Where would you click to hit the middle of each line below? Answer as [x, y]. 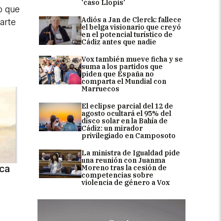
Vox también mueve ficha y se [132, 59]
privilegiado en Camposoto [129, 135]
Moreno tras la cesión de [124, 167]
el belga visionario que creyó [131, 27]
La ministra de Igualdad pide [131, 153]
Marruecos [100, 89]
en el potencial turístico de [127, 34]
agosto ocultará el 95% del [126, 113]
